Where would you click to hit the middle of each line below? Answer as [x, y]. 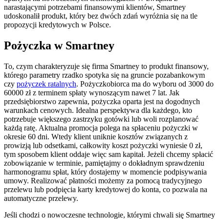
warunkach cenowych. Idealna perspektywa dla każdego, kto [98, 110]
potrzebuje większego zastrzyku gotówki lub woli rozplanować [101, 119]
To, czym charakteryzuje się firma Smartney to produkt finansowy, [106, 66]
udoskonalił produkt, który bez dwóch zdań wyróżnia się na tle [101, 16]
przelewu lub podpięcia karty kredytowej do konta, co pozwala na [106, 190]
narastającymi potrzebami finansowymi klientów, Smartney [95, 7]
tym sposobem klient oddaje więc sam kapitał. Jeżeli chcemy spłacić [109, 154]
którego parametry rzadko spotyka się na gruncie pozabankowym [104, 75]
